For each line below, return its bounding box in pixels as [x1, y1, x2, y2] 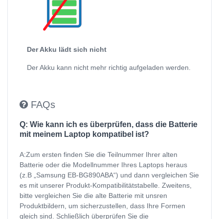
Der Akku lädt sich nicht [27, 45, 107, 53]
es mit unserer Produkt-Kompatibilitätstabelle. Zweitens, [20, 181, 192, 189]
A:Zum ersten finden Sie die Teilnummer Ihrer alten [20, 150, 177, 158]
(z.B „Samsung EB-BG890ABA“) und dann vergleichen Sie [20, 171, 199, 179]
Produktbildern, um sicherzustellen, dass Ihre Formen [20, 201, 185, 210]
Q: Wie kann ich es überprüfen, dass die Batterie [20, 120, 197, 129]
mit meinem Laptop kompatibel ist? [20, 130, 149, 138]
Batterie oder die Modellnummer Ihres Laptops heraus [20, 160, 187, 169]
